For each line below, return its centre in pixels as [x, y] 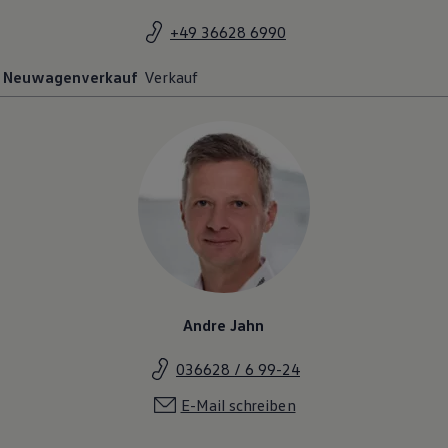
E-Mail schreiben [238, 404]
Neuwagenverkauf [70, 76]
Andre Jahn [224, 324]
